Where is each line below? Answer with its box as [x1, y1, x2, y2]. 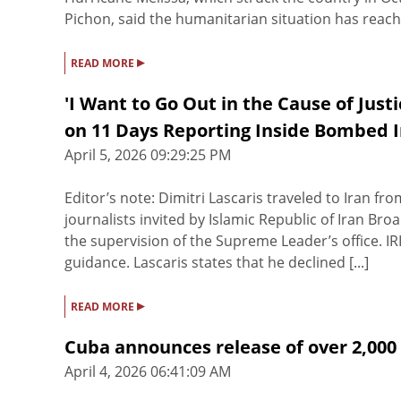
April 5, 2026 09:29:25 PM [64, 145, 231, 166]
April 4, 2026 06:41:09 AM [64, 362, 231, 382]
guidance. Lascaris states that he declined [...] [64, 252, 369, 273]
